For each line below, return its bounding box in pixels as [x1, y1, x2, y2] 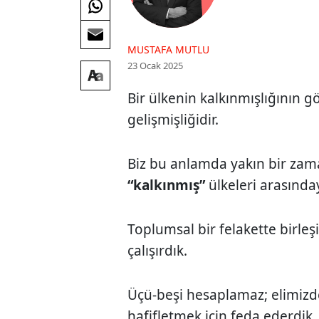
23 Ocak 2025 [127, 58, 184, 72]
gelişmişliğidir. [127, 110, 219, 129]
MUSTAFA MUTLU [127, 42, 210, 56]
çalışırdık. [127, 241, 188, 260]
